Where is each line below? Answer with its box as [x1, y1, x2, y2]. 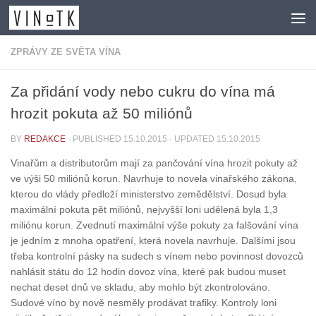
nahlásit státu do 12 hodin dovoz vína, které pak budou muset [11, 266, 286, 278]
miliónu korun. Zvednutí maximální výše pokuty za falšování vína [11, 219, 298, 231]
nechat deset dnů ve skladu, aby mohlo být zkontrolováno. [11, 281, 270, 293]
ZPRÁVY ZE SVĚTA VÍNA [11, 47, 121, 57]
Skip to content [19, 13, 94, 25]
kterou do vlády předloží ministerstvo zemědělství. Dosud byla [11, 188, 286, 200]
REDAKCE [24, 134, 66, 144]
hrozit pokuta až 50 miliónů [11, 105, 193, 121]
